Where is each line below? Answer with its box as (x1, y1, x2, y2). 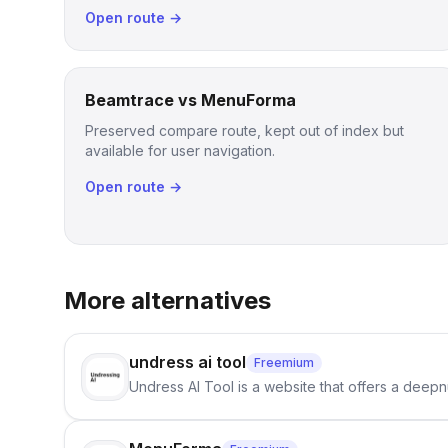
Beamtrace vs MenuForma (85, 90, 296, 110)
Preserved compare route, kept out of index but (85, 122, 404, 139)
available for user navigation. (85, 142, 275, 159)
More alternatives (64, 286, 271, 315)
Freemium (254, 354, 314, 370)
